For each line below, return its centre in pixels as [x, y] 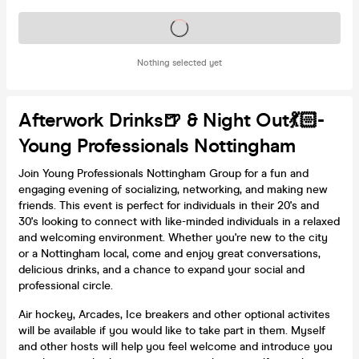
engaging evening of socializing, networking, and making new [173, 189]
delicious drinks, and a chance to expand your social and [161, 269]
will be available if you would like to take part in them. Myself [172, 330]
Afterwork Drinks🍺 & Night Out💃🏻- [171, 120]
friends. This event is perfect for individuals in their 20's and [169, 205]
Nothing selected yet [179, 63]
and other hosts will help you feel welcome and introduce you [175, 346]
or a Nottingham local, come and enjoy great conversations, [169, 253]
